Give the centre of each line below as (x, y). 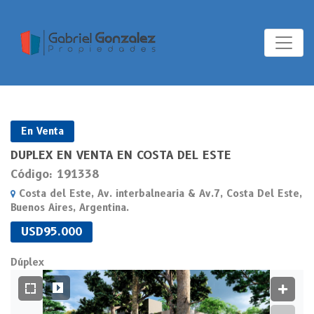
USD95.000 (52, 232)
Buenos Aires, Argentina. (70, 207)
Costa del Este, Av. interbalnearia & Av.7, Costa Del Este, (159, 193)
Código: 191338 (55, 174)
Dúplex (27, 262)
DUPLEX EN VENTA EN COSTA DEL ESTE (121, 155)
